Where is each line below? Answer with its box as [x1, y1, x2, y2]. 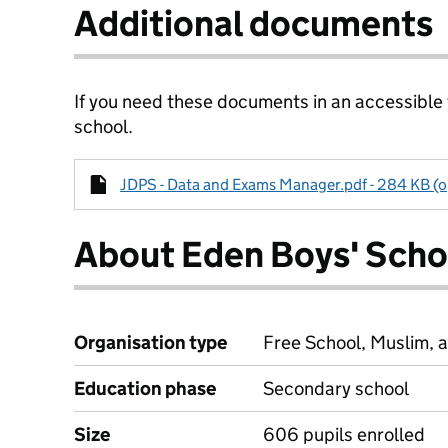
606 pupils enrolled [263, 423, 425, 446]
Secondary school [263, 377, 409, 400]
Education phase [74, 377, 216, 400]
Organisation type [74, 331, 227, 354]
